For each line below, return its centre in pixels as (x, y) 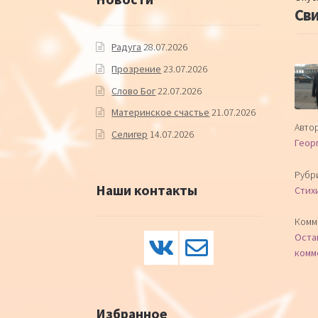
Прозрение (137, 69)
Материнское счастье (161, 113)
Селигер (130, 134)
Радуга (127, 47)
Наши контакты (146, 190)
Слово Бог (134, 91)
